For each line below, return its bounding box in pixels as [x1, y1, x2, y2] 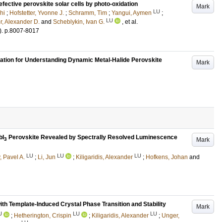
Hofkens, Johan [146, 154, 188, 161]
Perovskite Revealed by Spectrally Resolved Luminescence [7, 134, 177, 141]
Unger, [162, 212, 179, 219]
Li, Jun [38, 154, 55, 161]
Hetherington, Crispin [14, 212, 71, 219]
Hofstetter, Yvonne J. [9, 9, 64, 16]
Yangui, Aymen [111, 9, 152, 16]
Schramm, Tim [68, 9, 107, 16]
